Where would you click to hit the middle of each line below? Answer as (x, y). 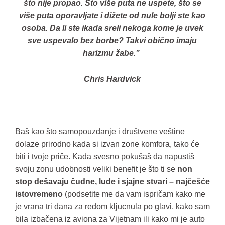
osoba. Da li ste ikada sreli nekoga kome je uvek (112, 28)
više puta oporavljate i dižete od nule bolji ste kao (113, 15)
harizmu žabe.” (113, 53)
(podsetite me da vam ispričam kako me (135, 194)
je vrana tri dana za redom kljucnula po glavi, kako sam (113, 207)
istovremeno (40, 194)
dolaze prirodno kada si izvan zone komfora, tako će (107, 144)
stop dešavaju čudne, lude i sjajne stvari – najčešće (113, 182)
